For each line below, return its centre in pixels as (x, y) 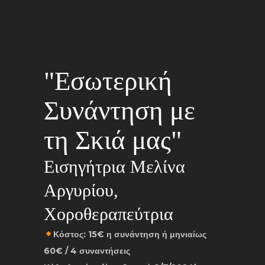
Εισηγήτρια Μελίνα (114, 167)
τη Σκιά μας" (113, 140)
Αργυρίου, (81, 190)
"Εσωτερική (108, 81)
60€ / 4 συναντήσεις (87, 251)
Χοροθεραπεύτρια (109, 214)
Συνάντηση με (119, 111)
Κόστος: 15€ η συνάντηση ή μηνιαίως (130, 234)
